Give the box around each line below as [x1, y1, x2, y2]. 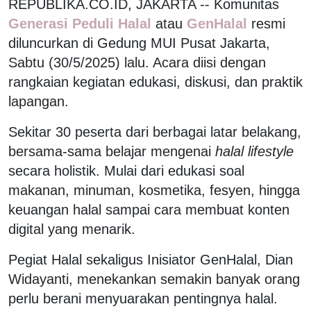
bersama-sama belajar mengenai [8, 143, 215, 159]
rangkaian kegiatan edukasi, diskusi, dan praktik [8, 74, 303, 90]
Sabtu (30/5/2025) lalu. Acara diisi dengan [8, 54, 266, 70]
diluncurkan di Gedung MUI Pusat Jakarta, [8, 35, 270, 51]
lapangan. [8, 93, 69, 109]
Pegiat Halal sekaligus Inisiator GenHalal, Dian [8, 251, 293, 267]
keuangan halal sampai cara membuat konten [8, 201, 289, 217]
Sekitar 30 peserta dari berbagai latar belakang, [8, 124, 301, 140]
